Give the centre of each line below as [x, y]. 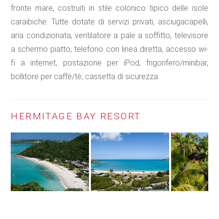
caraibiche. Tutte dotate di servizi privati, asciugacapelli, [109, 22]
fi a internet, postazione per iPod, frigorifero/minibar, [109, 63]
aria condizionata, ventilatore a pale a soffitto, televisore [109, 35]
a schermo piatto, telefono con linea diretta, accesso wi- [109, 49]
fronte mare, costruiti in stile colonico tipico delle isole [109, 8]
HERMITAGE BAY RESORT [76, 116]
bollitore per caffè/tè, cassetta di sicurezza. [85, 76]
